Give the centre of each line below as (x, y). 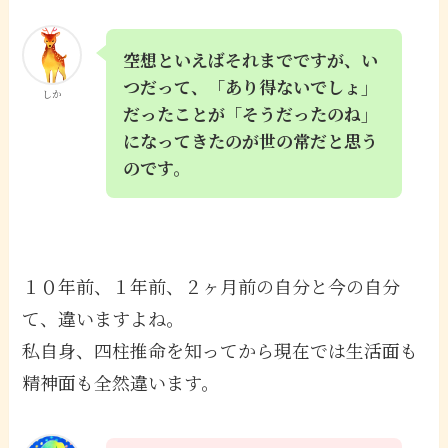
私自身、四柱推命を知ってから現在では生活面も (220, 349)
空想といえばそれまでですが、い (251, 59)
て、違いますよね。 (103, 317)
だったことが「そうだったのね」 (251, 113)
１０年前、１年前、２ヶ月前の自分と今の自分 (211, 285)
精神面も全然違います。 (121, 381)
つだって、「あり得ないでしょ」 (251, 86)
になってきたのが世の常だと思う (251, 140)
